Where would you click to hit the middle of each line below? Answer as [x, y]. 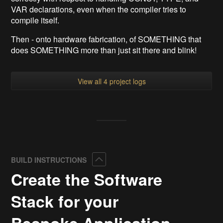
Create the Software [87, 179]
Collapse [120, 159]
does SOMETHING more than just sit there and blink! [104, 50]
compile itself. [35, 20]
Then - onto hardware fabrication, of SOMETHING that [106, 39]
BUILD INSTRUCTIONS [50, 160]
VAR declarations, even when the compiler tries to [99, 9]
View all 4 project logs [111, 81]
